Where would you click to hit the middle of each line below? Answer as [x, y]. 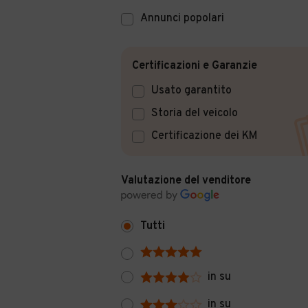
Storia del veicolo [195, 113]
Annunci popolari [182, 19]
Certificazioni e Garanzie [195, 66]
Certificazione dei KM [204, 136]
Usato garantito [191, 91]
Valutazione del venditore [186, 181]
